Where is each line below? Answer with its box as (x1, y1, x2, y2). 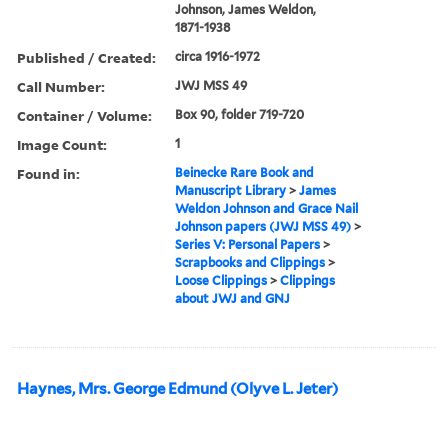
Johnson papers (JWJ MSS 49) (175, 218, 352, 234)
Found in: (17, 163, 80, 183)
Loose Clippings (175, 272, 268, 288)
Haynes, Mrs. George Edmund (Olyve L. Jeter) (17, 379, 338, 398)
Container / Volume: (17, 105, 152, 125)
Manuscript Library (175, 182, 287, 198)
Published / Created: (17, 47, 156, 67)
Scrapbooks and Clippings (175, 254, 326, 270)
